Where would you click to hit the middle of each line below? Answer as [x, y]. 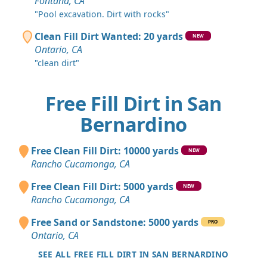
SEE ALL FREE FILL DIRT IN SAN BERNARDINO [133, 254]
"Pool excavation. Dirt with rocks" [102, 14]
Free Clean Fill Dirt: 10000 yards [105, 151]
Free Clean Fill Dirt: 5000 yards [102, 187]
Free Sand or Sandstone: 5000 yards [115, 223]
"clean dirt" [57, 63]
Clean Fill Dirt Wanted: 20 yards [109, 37]
